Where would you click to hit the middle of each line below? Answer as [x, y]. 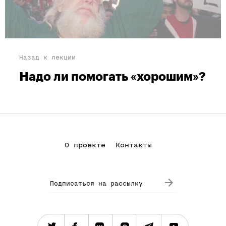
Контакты [133, 145]
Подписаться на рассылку [96, 184]
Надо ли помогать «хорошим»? [112, 77]
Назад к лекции [47, 58]
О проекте [85, 145]
